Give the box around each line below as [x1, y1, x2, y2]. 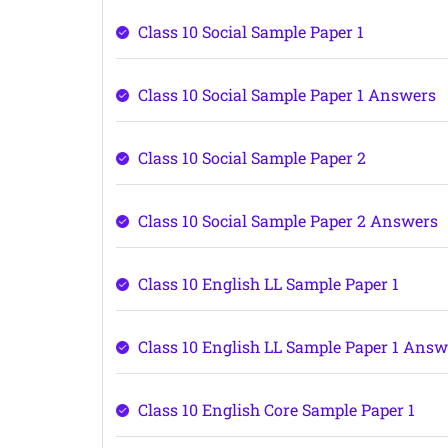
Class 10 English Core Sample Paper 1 [138, 399, 416, 420]
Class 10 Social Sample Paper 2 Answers [138, 210, 439, 231]
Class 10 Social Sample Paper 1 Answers [138, 84, 437, 105]
